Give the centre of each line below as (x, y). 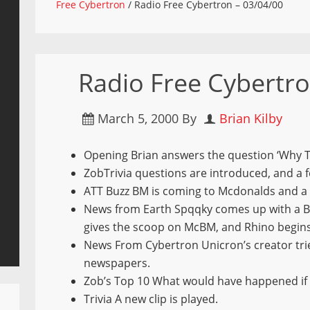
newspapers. (117, 263)
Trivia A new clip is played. (151, 299)
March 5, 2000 (138, 118)
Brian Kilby (251, 118)
